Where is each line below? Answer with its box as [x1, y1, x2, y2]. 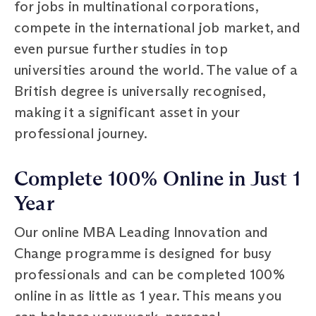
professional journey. [14, 124, 148, 142]
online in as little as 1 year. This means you [14, 286, 282, 304]
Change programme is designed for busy [14, 244, 272, 262]
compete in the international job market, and [14, 18, 300, 36]
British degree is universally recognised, [14, 82, 266, 99]
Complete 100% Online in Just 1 [14, 166, 301, 191]
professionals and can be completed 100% [14, 265, 285, 283]
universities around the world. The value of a [14, 61, 298, 78]
